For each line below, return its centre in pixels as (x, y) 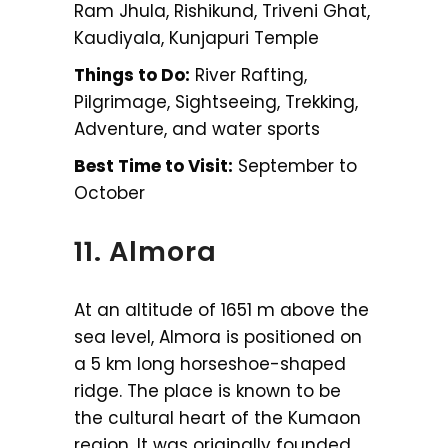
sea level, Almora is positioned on (218, 336)
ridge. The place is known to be (207, 390)
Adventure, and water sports (197, 128)
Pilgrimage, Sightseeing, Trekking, (216, 101)
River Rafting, (248, 74)
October (109, 192)
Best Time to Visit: (153, 165)
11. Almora (145, 251)
